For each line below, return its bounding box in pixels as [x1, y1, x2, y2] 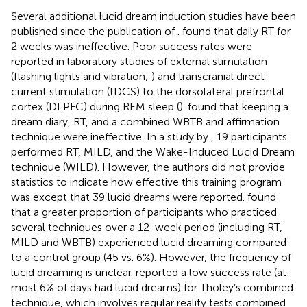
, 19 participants [211, 130, 287, 143]
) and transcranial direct [151, 69, 265, 83]
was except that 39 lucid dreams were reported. [11, 190, 247, 204]
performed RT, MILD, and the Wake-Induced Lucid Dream [11, 145, 295, 158]
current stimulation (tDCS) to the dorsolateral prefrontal [11, 84, 284, 98]
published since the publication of [11, 24, 177, 38]
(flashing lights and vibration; [11, 69, 151, 83]
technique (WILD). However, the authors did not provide [11, 160, 285, 173]
